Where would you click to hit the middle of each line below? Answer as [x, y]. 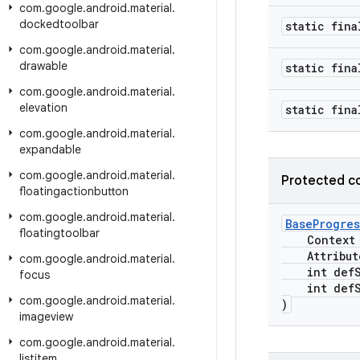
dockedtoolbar [59, 24]
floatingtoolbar [59, 233]
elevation [43, 108]
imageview [46, 317]
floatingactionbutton [74, 191]
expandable [50, 149]
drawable [43, 66]
